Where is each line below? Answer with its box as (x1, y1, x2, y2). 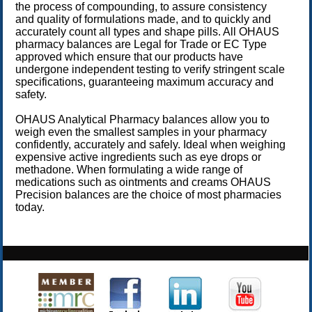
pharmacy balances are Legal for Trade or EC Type (15, 38, 267, 51)
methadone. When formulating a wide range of (15, 164, 242, 176)
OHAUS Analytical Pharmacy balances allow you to (15, 114, 270, 126)
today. (15, 201, 45, 214)
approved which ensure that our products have (15, 51, 243, 63)
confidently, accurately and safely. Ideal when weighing (15, 139, 286, 151)
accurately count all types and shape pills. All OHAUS (15, 26, 279, 38)
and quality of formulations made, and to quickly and (15, 13, 271, 26)
